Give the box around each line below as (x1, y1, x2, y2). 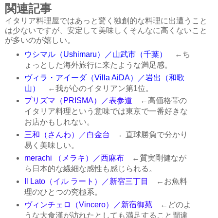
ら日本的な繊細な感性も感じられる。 (24, 164, 157, 173)
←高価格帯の (132, 96, 187, 105)
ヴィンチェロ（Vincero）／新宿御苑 (24, 200, 152, 209)
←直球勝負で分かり (109, 130, 188, 139)
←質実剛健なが (124, 154, 186, 163)
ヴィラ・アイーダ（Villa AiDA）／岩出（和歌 (24, 73, 184, 82)
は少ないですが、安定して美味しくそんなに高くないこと (5, 26, 207, 35)
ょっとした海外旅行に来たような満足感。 (24, 60, 172, 69)
